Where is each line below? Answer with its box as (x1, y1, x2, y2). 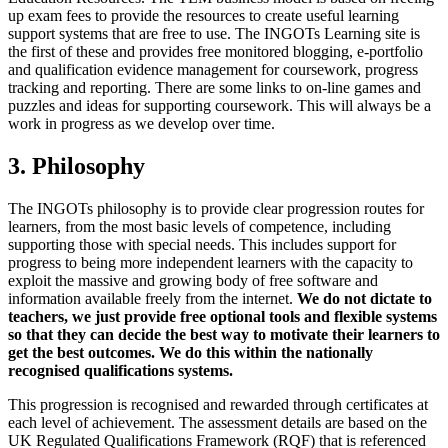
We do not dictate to (293, 290, 432, 308)
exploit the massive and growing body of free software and (8, 272, 378, 290)
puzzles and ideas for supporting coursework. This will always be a (8, 97, 431, 115)
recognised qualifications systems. (8, 362, 233, 380)
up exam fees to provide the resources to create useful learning (8, 7, 399, 25)
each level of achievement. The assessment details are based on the (8, 414, 427, 432)
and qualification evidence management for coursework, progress (8, 61, 418, 79)
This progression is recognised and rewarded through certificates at (8, 396, 428, 414)
